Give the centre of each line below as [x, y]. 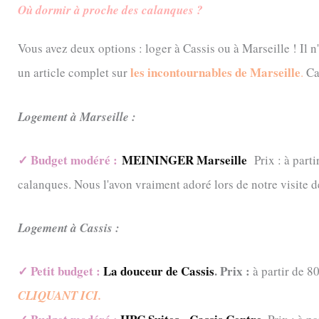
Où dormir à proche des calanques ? [110, 10]
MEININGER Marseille [184, 159]
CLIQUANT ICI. [59, 296]
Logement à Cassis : [69, 228]
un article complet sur [73, 73]
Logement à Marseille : [77, 116]
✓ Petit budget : [61, 271]
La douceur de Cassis [159, 271]
